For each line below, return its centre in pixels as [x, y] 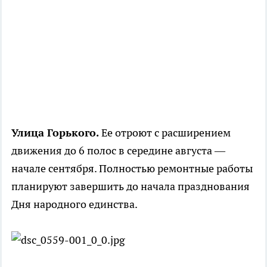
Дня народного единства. [74, 204]
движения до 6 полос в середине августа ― [118, 151]
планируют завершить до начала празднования [131, 187]
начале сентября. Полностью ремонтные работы [132, 169]
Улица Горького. [55, 133]
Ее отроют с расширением [165, 133]
